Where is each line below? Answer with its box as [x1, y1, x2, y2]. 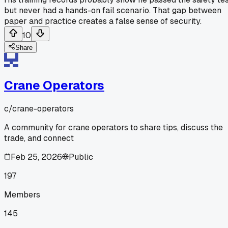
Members [4, 189, 40, 200]
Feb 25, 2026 [11, 151, 62, 162]
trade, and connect [4, 132, 74, 144]
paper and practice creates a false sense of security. [4, 15, 202, 26]
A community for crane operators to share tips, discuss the [4, 122, 223, 133]
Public [69, 151, 93, 162]
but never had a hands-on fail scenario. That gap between [4, 5, 221, 16]
